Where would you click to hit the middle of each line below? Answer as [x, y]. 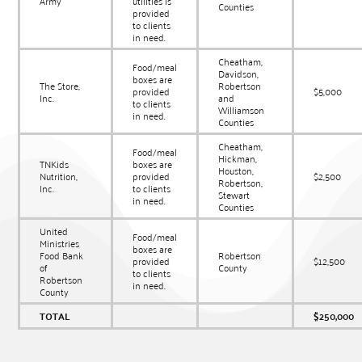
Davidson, [239, 74]
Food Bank [62, 255]
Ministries [60, 243]
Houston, [236, 170]
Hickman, [238, 158]
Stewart [234, 195]
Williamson [242, 110]
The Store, [60, 86]
